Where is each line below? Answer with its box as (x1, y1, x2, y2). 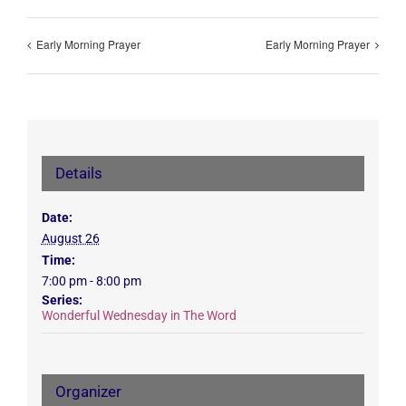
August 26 (41, 230, 100, 246)
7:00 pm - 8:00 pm (41, 273, 141, 288)
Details (54, 163, 102, 182)
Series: (41, 292, 82, 307)
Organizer (54, 382, 121, 401)
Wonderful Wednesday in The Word (41, 307, 237, 323)
